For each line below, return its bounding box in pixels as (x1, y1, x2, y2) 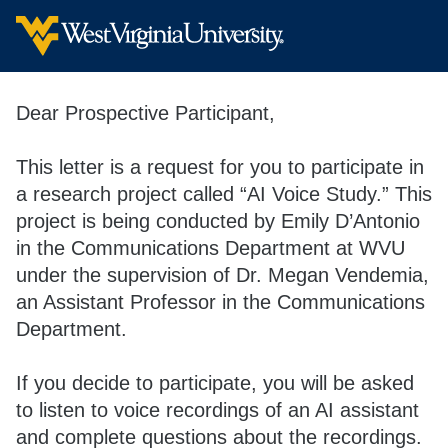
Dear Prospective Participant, (16, 102, 275, 124)
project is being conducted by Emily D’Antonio (16, 210, 420, 232)
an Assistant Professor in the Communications (16, 291, 425, 313)
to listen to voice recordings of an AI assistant (16, 399, 419, 421)
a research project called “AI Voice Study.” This (16, 183, 432, 205)
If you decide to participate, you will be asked (16, 372, 414, 394)
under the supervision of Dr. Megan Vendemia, (16, 264, 429, 286)
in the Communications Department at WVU (16, 237, 405, 259)
